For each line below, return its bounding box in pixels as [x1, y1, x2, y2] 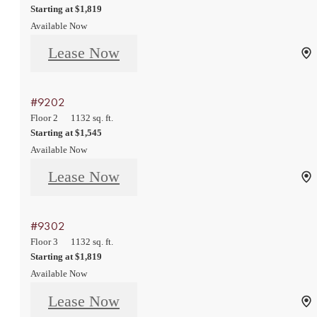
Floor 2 [30, 112, 58, 123]
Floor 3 [30, 236, 58, 247]
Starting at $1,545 [30, 127, 102, 138]
